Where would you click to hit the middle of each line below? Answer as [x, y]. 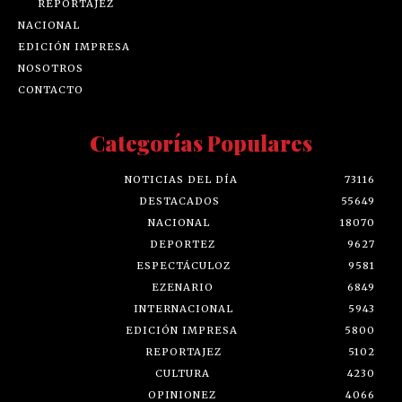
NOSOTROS [51, 69]
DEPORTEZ [183, 245]
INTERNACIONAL [183, 309]
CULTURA [183, 374]
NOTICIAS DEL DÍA [181, 180]
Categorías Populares [201, 143]
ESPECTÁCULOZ [183, 266]
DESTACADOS [179, 201]
